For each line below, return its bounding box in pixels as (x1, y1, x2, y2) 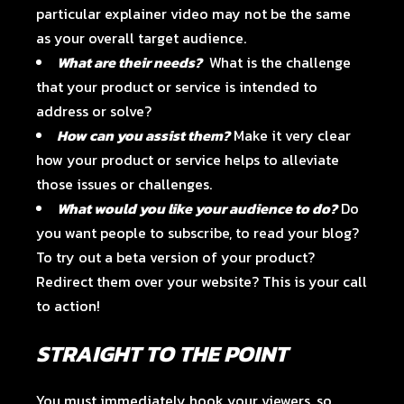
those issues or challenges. (36, 173, 213, 195)
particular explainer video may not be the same (36, 3, 352, 24)
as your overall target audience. (36, 27, 247, 49)
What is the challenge (202, 51, 352, 73)
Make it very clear (230, 124, 352, 146)
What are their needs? (57, 51, 203, 73)
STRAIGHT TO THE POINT (36, 336, 289, 371)
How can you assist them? (57, 124, 231, 146)
